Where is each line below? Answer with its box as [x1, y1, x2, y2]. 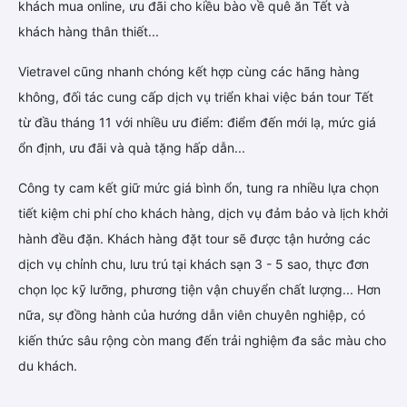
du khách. [18, 358, 77, 374]
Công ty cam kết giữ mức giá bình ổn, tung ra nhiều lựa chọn [18, 180, 379, 196]
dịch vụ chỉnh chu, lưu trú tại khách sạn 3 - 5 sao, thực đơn [18, 256, 369, 273]
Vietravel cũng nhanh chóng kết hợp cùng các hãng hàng [18, 64, 360, 80]
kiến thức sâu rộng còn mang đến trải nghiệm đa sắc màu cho [18, 333, 386, 349]
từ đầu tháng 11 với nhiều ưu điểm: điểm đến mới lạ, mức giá [18, 114, 376, 131]
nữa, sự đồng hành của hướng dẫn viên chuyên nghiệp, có [18, 307, 365, 323]
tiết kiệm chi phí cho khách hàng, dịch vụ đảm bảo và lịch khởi [18, 205, 388, 222]
